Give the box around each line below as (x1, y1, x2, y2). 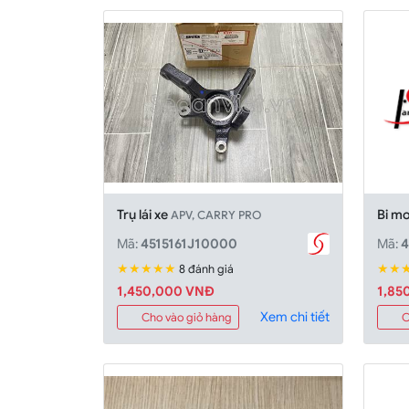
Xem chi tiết (259, 309, 330, 326)
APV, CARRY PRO (171, 207, 262, 223)
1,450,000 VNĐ (117, 282, 215, 299)
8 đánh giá (179, 261, 235, 277)
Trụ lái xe (117, 205, 172, 223)
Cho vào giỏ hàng (142, 309, 233, 325)
